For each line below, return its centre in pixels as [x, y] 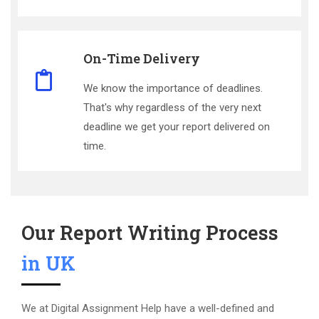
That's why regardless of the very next [172, 108]
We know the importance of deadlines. [173, 89]
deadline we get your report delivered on [179, 127]
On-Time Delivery [142, 59]
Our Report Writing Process [150, 233]
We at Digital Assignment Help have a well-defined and [148, 309]
